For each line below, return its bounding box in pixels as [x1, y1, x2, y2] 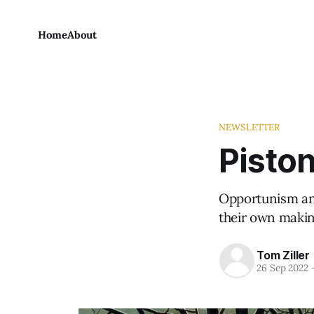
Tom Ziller [257, 247, 310, 262]
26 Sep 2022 [257, 261, 309, 274]
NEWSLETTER [219, 121, 280, 133]
